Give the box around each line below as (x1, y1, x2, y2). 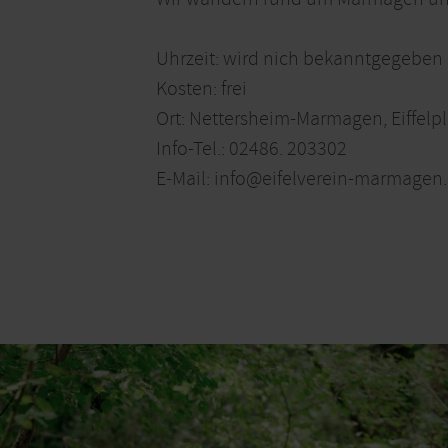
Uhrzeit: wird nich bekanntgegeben (156, 46, 443, 72)
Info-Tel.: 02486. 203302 (156, 136, 347, 162)
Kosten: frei (156, 76, 247, 102)
